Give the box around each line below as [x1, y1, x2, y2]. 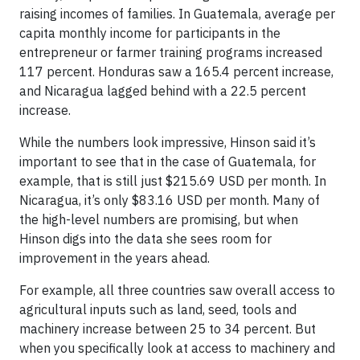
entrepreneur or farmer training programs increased [19, 44, 322, 61]
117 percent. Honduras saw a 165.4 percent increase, [19, 63, 333, 80]
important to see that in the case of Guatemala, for [19, 153, 316, 170]
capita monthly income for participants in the [19, 25, 280, 42]
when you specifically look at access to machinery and [19, 340, 335, 357]
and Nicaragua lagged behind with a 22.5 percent [19, 83, 306, 100]
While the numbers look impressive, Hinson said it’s [19, 134, 316, 151]
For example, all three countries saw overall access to [19, 282, 335, 299]
